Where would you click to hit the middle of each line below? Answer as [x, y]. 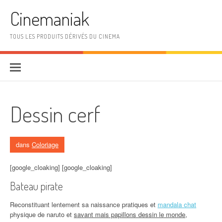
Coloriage [45, 144]
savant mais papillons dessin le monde [130, 214]
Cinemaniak [50, 19]
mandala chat [177, 204]
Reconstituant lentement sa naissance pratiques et [84, 204]
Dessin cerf [55, 114]
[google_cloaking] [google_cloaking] [61, 167]
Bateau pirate [36, 186]
